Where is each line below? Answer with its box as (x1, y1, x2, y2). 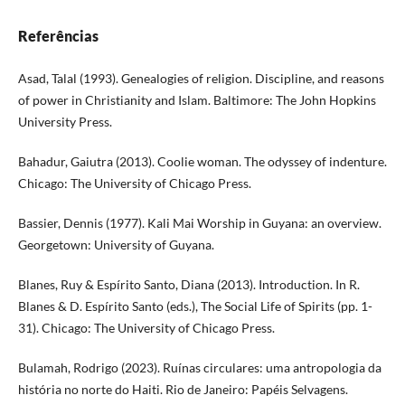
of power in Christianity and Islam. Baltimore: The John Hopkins (17, 92, 376, 108)
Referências (17, 27, 99, 45)
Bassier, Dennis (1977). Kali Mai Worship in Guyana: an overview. (17, 215, 381, 231)
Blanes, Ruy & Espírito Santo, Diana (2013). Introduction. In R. (17, 277, 360, 293)
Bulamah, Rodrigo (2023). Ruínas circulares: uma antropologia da (17, 360, 381, 376)
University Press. (17, 114, 112, 130)
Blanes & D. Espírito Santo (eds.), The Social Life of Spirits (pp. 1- (17, 298, 372, 315)
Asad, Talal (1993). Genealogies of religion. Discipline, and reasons (17, 71, 384, 87)
